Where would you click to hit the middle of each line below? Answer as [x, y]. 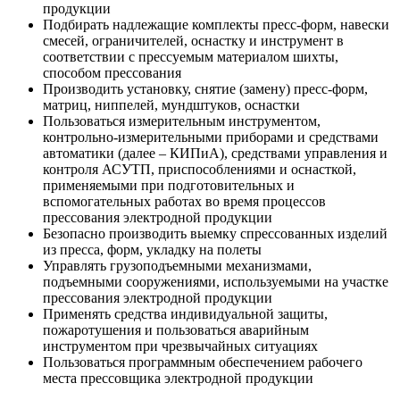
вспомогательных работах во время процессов [184, 201]
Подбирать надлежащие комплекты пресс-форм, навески [216, 24]
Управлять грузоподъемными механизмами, [177, 265]
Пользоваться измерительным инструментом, [182, 121]
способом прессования [112, 72]
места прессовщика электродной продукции [178, 378]
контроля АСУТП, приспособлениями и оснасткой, [200, 169]
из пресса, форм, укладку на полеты [152, 249]
